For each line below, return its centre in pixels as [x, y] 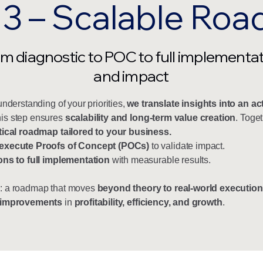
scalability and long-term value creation [150, 118]
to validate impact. [187, 146]
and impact [131, 76]
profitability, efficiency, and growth [148, 202]
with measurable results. [160, 160]
